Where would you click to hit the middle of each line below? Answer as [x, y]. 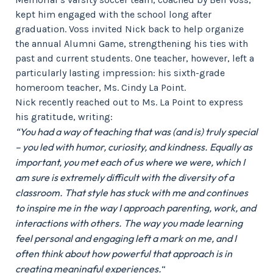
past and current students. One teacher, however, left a [135, 58]
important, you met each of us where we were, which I [130, 162]
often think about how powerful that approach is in [124, 253]
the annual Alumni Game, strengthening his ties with [132, 44]
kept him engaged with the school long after [113, 14]
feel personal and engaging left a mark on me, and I [126, 238]
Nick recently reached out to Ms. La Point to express [129, 102]
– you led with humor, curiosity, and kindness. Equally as [134, 147]
